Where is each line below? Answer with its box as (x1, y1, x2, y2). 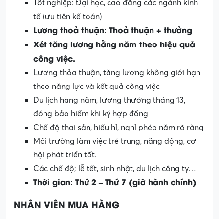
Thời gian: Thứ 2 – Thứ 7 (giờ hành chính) (33, 175, 197, 187)
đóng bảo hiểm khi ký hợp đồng (33, 109, 148, 118)
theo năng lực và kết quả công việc (33, 82, 160, 91)
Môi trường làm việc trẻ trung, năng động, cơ (33, 136, 196, 146)
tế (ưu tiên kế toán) (33, 12, 102, 21)
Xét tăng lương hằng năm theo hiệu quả (33, 38, 195, 49)
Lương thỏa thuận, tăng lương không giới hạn (33, 68, 200, 77)
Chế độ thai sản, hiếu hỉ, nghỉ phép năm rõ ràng (33, 123, 204, 132)
